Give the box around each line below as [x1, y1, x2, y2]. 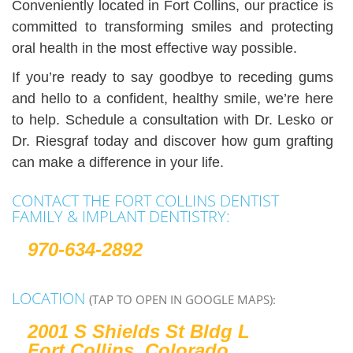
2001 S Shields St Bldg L [28, 321, 250, 343]
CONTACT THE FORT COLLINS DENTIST [12, 190, 279, 212]
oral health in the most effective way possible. [12, 40, 297, 57]
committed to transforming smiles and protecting [12, 19, 333, 35]
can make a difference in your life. [12, 154, 224, 171]
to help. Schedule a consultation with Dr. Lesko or [12, 112, 333, 128]
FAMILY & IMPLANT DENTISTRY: [12, 206, 230, 228]
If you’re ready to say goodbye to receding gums [12, 69, 333, 86]
